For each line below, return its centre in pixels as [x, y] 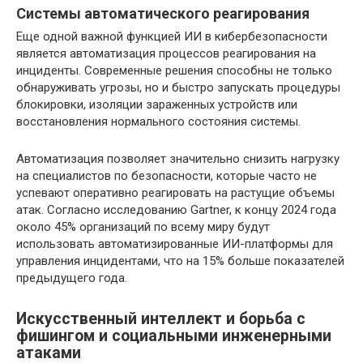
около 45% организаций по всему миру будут [143, 227]
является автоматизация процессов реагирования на [166, 53]
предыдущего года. [72, 278]
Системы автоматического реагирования [163, 13]
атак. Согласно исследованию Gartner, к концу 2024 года [176, 210]
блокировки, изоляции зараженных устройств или [157, 105]
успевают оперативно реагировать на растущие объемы [175, 193]
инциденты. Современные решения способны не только [174, 70]
